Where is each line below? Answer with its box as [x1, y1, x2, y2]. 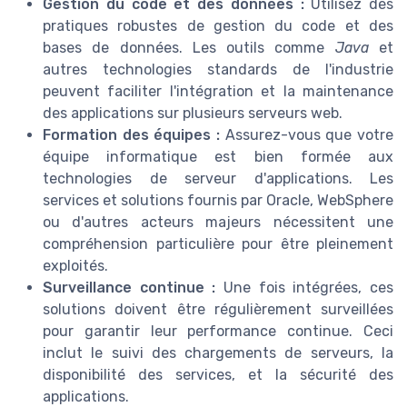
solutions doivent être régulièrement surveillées [43, 300, 393, 318]
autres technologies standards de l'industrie [43, 60, 393, 78]
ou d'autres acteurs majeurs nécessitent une [43, 213, 393, 231]
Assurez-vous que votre [220, 125, 393, 144]
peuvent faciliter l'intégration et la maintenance [43, 82, 393, 100]
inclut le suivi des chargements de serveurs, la [43, 343, 393, 362]
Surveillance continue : [43, 278, 216, 296]
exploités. [43, 256, 108, 274]
